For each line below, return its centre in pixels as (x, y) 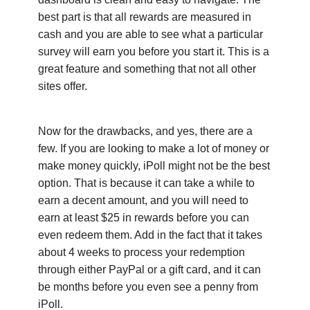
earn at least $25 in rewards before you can (144, 217)
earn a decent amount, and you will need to (143, 200)
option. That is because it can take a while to (146, 183)
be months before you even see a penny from (148, 286)
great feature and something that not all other (147, 69)
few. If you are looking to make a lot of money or (154, 148)
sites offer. (63, 86)
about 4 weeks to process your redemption (142, 252)
